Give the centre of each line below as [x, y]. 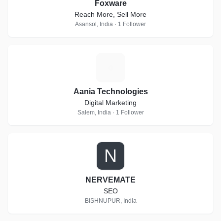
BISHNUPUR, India [110, 201]
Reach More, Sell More [110, 14]
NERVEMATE [110, 180]
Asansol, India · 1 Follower [110, 24]
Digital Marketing [110, 103]
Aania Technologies [110, 92]
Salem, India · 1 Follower [110, 112]
